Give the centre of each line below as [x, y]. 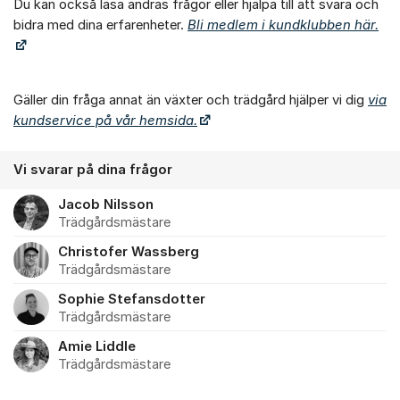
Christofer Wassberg [129, 252]
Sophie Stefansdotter [132, 300]
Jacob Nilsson [106, 205]
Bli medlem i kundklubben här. [283, 25]
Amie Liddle [97, 347]
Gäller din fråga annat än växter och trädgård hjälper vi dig [191, 100]
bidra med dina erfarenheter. [100, 25]
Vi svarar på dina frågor [93, 170]
